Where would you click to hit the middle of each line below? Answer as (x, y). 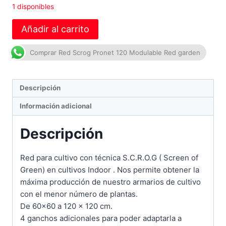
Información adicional (55, 106)
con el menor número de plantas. (79, 194)
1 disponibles (33, 6)
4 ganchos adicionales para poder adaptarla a (101, 218)
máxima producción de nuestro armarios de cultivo (110, 182)
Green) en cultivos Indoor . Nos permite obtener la (110, 169)
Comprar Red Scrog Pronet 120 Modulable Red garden (115, 52)
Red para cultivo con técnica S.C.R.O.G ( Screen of (109, 157)
